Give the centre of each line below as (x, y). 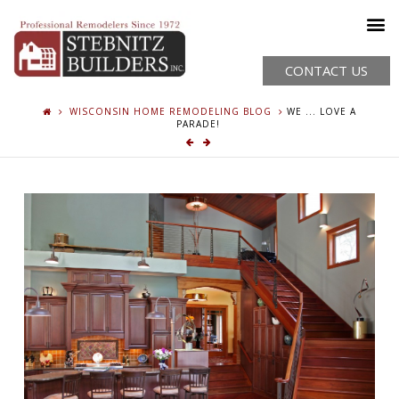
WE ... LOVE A (322, 111)
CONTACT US (326, 70)
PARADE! (199, 123)
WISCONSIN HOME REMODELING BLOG (170, 111)
